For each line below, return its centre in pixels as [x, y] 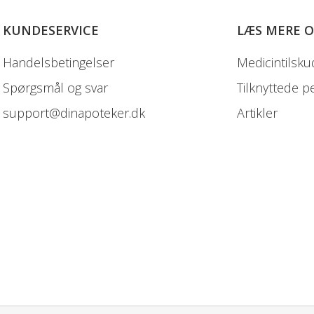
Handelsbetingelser [59, 62]
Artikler [257, 113]
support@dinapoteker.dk [74, 113]
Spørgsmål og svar [55, 88]
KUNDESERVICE [51, 30]
